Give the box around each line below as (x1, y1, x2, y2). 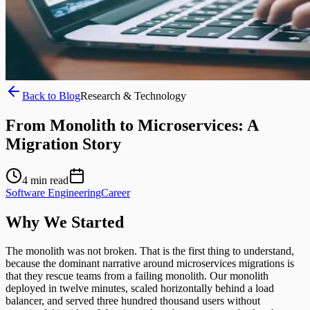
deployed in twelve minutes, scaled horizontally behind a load (6, 282, 274, 295)
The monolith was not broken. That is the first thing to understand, (6, 245, 294, 257)
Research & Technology (80, 89, 186, 102)
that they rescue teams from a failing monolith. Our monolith (6, 270, 268, 282)
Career (101, 186, 130, 199)
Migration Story (6, 134, 121, 153)
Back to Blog (22, 89, 80, 102)
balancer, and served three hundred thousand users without (6, 295, 260, 307)
